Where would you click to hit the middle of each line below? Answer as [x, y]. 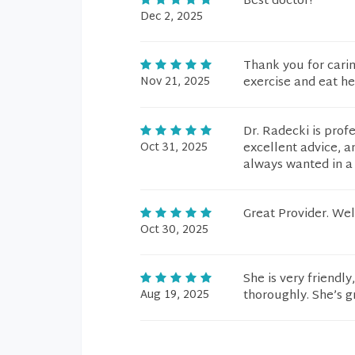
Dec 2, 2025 [172, 17]
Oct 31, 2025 [174, 148]
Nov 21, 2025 [175, 82]
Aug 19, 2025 [175, 295]
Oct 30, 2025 [174, 230]
